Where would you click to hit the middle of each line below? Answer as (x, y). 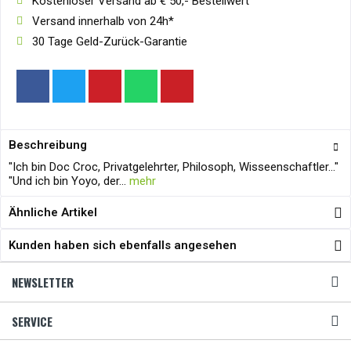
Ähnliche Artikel (53, 212)
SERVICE (32, 321)
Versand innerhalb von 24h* (103, 21)
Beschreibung (48, 145)
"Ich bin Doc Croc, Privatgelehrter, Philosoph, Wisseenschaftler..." (174, 167)
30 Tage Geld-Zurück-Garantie (110, 42)
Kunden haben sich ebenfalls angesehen (123, 245)
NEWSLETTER (43, 282)
